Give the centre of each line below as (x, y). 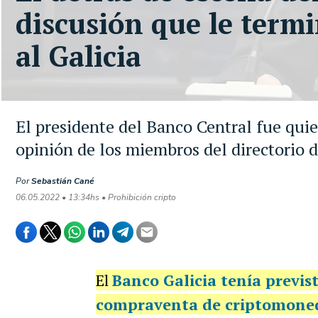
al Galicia (78, 56)
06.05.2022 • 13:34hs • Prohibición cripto (96, 197)
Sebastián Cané (63, 181)
